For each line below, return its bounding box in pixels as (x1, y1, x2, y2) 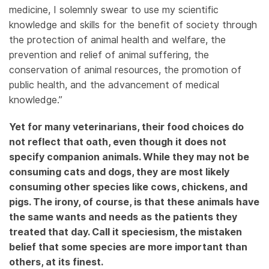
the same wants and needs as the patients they (9, 211, 237, 223)
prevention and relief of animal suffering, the (9, 49, 209, 61)
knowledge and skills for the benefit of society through (9, 19, 257, 31)
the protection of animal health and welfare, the (9, 34, 226, 46)
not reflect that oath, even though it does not (9, 136, 226, 148)
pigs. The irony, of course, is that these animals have (9, 196, 259, 208)
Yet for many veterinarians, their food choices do (9, 121, 244, 133)
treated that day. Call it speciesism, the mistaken (9, 226, 242, 238)
